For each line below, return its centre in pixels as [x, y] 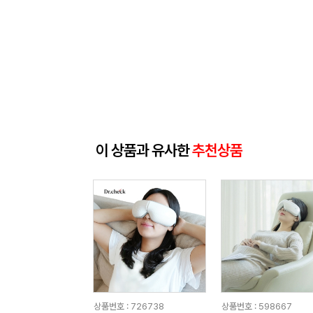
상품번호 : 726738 [129, 306]
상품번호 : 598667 [256, 306]
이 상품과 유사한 [144, 150]
